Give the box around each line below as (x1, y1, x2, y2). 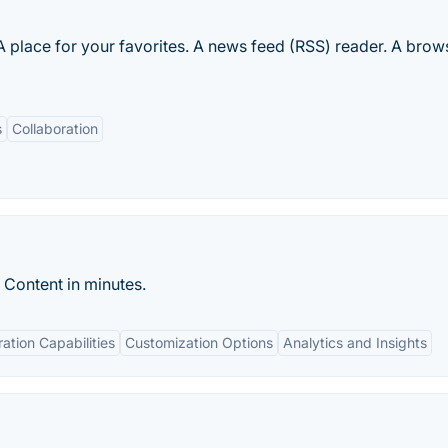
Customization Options (125, 334, 273, 351)
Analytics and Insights (283, 334, 427, 351)
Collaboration (12, 120, 98, 137)
